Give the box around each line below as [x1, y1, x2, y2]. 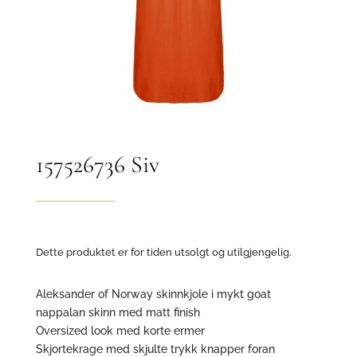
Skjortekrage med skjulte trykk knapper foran [35, 342, 275, 355]
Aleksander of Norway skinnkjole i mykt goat [35, 287, 271, 300]
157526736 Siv [35, 149, 159, 179]
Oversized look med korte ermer [35, 324, 205, 337]
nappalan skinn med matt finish [35, 305, 200, 319]
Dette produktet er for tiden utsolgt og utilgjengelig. [35, 245, 292, 258]
